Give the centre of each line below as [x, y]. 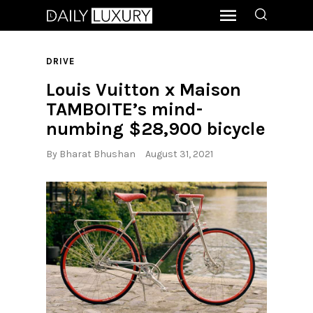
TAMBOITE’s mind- [124, 109]
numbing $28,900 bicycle [156, 129]
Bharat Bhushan [97, 154]
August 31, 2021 [180, 154]
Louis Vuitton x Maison [144, 89]
